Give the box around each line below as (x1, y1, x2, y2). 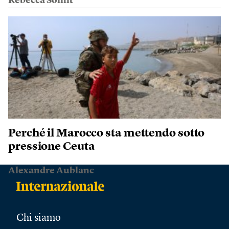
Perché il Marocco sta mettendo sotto (8, 128, 205, 140)
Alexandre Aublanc (8, 166, 94, 176)
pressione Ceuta (8, 141, 95, 153)
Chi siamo (16, 213, 61, 224)
